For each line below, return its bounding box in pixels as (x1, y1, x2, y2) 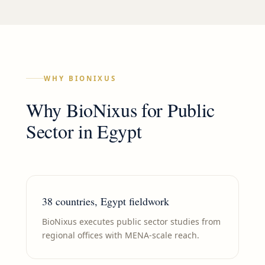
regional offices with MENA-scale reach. (42, 230, 199, 241)
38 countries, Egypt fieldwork (42, 194, 169, 209)
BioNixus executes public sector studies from (42, 216, 221, 228)
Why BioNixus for (26, 97, 167, 123)
